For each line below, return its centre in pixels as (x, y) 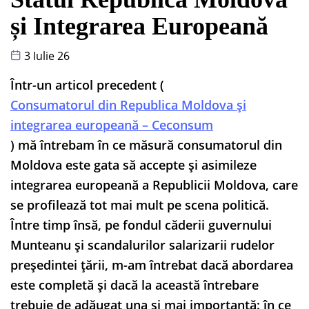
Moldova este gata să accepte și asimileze (133, 165)
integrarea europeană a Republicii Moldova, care (154, 185)
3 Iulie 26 (46, 56)
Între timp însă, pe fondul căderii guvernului (141, 225)
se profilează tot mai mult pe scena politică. (140, 205)
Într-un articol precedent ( (87, 84)
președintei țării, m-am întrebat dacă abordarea (152, 265)
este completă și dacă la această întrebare (134, 285)
